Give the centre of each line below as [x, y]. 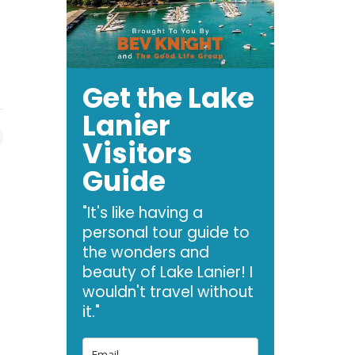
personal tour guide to [166, 233]
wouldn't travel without [168, 292]
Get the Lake [168, 98]
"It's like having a [142, 213]
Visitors [137, 154]
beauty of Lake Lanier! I [167, 273]
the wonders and [145, 253]
